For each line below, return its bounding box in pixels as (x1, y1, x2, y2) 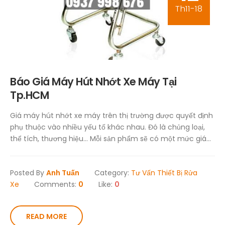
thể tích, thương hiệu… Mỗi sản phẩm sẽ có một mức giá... (10, 134, 211, 144)
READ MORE (26, 211, 67, 222)
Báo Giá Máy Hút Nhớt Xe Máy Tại (10, 74, 177, 89)
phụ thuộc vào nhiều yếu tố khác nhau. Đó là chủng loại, (10, 122, 205, 133)
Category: (94, 168, 131, 178)
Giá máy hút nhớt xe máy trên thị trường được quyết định (10, 110, 213, 121)
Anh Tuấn (46, 168, 79, 178)
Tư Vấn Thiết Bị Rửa (131, 168, 197, 178)
